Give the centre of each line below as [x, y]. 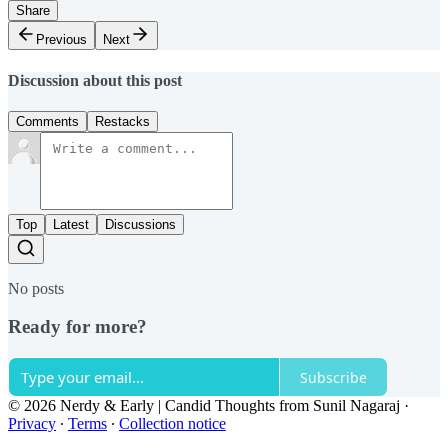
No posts [36, 288]
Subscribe [333, 377]
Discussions [140, 224]
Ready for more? [77, 327]
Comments [47, 121]
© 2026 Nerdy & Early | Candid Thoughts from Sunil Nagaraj [204, 406]
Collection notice [172, 424]
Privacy [32, 424]
